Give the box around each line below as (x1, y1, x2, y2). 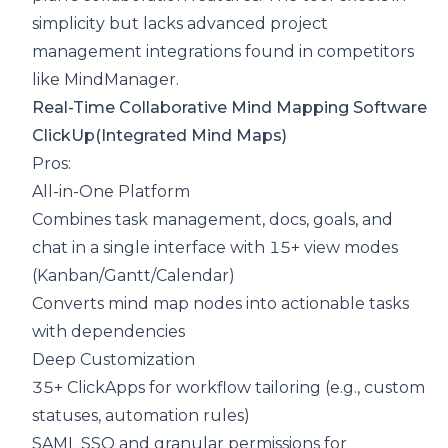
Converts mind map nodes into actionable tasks (32, 294, 409, 314)
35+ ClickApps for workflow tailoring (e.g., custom (32, 378, 425, 398)
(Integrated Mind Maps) (95, 126, 287, 146)
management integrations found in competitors (32, 42, 414, 62)
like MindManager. (32, 70, 179, 90)
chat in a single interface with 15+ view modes (32, 238, 398, 258)
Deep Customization (32, 350, 195, 370)
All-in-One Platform (32, 182, 190, 202)
